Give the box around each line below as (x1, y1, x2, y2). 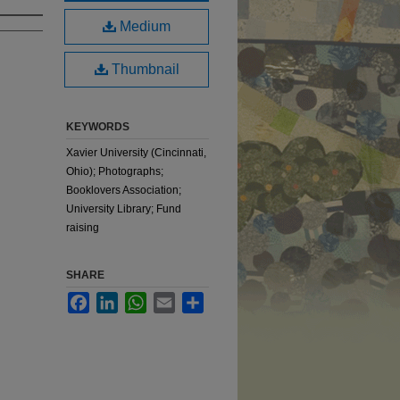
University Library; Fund (66, 203, 181, 215)
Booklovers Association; (66, 184, 181, 196)
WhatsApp (146, 293, 196, 305)
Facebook (89, 293, 137, 305)
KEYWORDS (66, 121, 129, 133)
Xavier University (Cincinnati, (66, 146, 206, 159)
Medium (116, 19, 171, 34)
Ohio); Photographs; (66, 165, 163, 178)
